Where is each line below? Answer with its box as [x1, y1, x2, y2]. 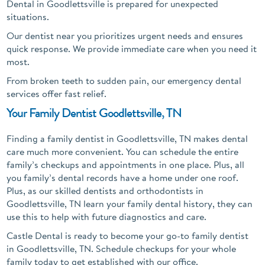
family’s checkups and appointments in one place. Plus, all [7, 157, 245, 171]
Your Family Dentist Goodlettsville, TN [7, 102, 182, 122]
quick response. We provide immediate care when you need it [7, 41, 257, 55]
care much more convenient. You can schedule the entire [7, 144, 239, 158]
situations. [7, 9, 50, 23]
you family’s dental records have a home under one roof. [7, 170, 239, 184]
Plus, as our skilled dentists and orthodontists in [7, 183, 204, 197]
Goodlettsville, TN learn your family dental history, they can [7, 196, 253, 210]
